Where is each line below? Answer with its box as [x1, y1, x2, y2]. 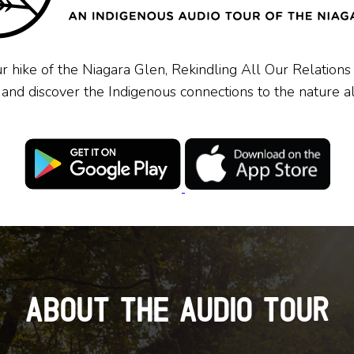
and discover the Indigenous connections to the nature [2, 82, 344, 102]
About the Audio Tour [25, 292, 330, 326]
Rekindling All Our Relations [167, 60, 351, 80]
